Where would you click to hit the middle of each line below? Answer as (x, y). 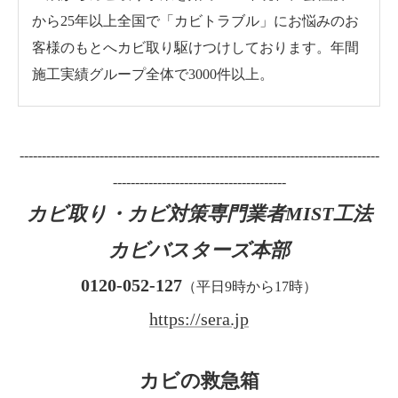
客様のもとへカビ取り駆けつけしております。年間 (195, 47)
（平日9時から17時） (250, 286)
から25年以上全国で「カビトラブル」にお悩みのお (195, 20)
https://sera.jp (199, 318)
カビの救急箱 (199, 380)
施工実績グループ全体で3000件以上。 (153, 74)
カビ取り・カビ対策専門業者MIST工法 (199, 213)
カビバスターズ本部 (199, 250)
